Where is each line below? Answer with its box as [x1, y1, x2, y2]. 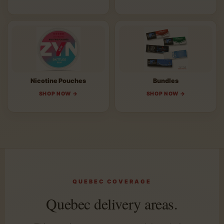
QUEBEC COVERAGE [72, 177, 151, 185]
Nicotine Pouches [30, 76, 86, 84]
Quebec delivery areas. [46, 193, 178, 213]
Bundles [153, 76, 178, 84]
